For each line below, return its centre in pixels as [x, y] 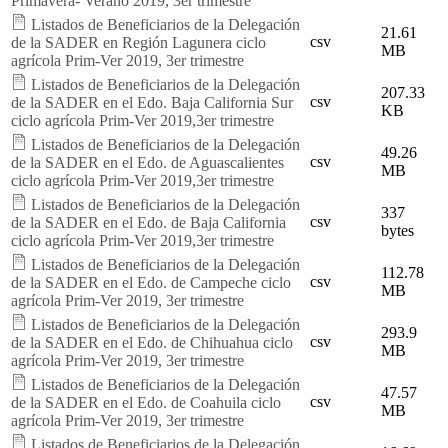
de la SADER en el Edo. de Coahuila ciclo [146, 402]
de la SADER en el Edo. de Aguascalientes [147, 162]
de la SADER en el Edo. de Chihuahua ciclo [152, 342]
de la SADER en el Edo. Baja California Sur [152, 102]
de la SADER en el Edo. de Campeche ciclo [151, 282]
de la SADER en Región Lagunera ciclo [138, 42]
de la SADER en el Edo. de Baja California [148, 222]
